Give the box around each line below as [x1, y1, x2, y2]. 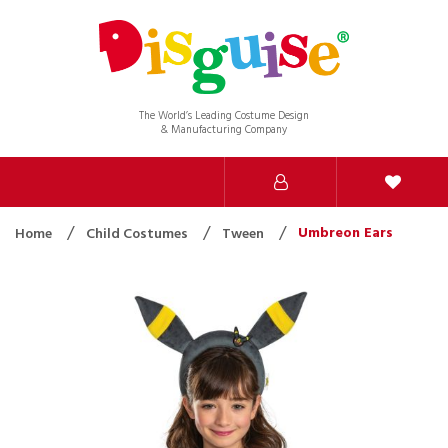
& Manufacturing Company [160, 120, 288, 139]
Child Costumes [86, 222, 191, 246]
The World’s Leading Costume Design [138, 106, 309, 125]
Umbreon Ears [298, 221, 393, 245]
